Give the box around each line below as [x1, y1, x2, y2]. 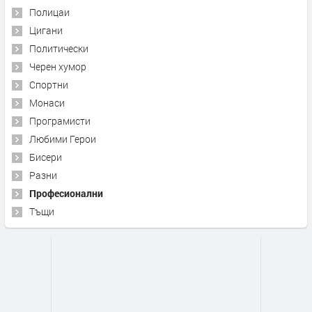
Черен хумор [29, 59, 86, 73]
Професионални [29, 186, 103, 200]
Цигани [29, 23, 63, 37]
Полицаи [29, 5, 70, 19]
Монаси [29, 95, 65, 109]
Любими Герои [29, 132, 96, 146]
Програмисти [29, 114, 91, 127]
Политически [29, 41, 88, 55]
